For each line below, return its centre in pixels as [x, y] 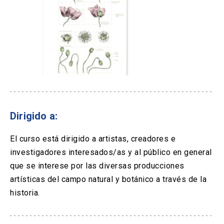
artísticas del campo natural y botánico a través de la [108, 179]
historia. [25, 193]
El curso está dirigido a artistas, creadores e [93, 139]
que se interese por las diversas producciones [97, 166]
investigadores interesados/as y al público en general [111, 152]
